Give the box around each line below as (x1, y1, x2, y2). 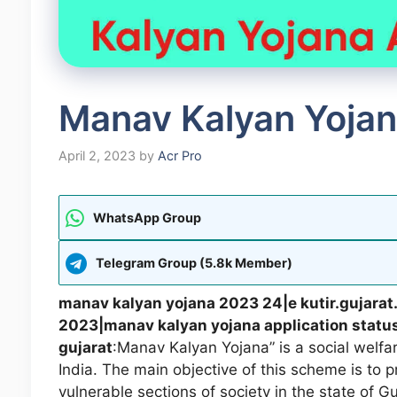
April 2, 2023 (58, 148, 136, 164)
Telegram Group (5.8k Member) (95, 255, 292, 271)
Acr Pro (157, 148, 202, 164)
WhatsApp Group (92, 210, 201, 226)
